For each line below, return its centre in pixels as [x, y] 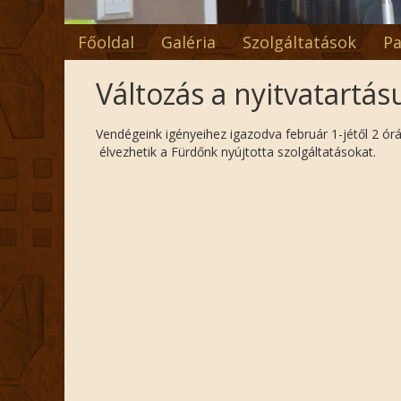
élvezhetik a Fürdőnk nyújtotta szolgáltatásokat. [236, 152]
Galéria [188, 42]
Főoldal [106, 42]
